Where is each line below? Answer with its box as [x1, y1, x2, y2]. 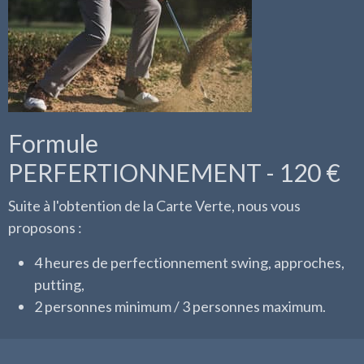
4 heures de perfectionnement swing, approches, [34, 253, 344, 271]
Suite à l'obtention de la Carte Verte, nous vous [8, 197, 301, 214]
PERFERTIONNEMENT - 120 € [8, 158, 340, 187]
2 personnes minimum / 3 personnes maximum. [34, 297, 326, 315]
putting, [34, 275, 84, 293]
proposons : [8, 219, 82, 236]
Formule [8, 128, 98, 158]
